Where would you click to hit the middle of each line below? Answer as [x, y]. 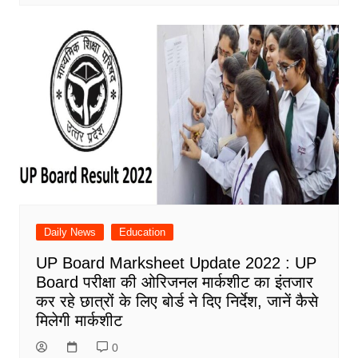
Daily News [70, 233]
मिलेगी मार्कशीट [79, 321]
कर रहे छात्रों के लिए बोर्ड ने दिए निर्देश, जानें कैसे [177, 302]
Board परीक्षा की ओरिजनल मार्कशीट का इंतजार [174, 282]
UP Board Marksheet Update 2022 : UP [176, 263]
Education [142, 233]
